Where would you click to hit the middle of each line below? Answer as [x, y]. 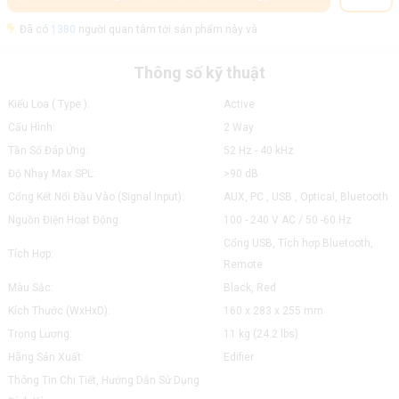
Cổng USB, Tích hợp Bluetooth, [298, 243]
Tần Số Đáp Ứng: [48, 151]
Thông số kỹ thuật [199, 73]
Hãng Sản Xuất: [45, 357]
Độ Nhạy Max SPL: [51, 174]
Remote [243, 265]
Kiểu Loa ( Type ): [49, 104]
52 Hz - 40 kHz [258, 151]
